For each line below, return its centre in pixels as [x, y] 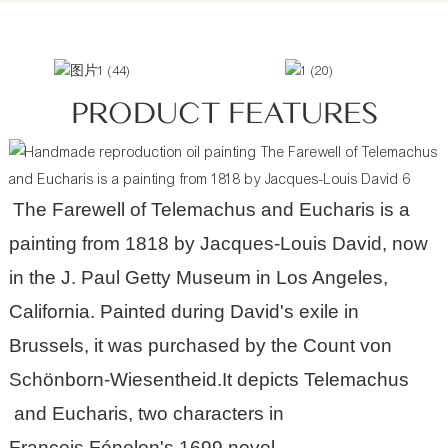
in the [34, 277]
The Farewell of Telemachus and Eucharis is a [211, 209]
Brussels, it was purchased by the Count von [200, 345]
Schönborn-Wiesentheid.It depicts [156, 379]
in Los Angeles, [319, 277]
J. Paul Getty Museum [155, 277]
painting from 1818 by [104, 243]
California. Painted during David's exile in [183, 311]
